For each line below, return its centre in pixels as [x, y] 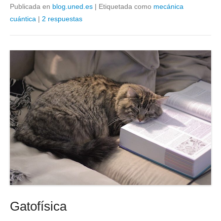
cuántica [23, 19]
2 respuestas [62, 19]
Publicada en [31, 7]
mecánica [168, 7]
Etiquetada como [126, 7]
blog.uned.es [73, 7]
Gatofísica [38, 206]
